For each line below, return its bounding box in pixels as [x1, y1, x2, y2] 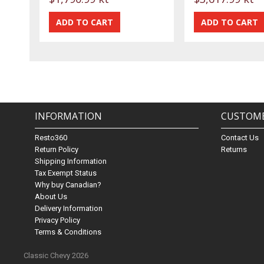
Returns [221, 145, 247, 154]
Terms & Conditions [35, 227, 102, 237]
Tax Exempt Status [35, 169, 97, 178]
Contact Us [221, 133, 259, 143]
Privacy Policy [35, 216, 81, 225]
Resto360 [35, 133, 68, 143]
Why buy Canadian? [35, 180, 102, 190]
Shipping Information [35, 157, 107, 166]
